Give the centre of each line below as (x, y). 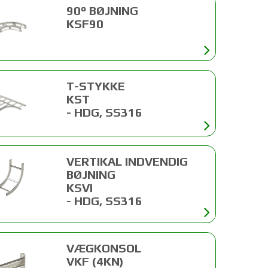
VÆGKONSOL (104, 248)
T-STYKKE (96, 86)
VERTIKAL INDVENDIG (127, 162)
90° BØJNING (103, 11)
